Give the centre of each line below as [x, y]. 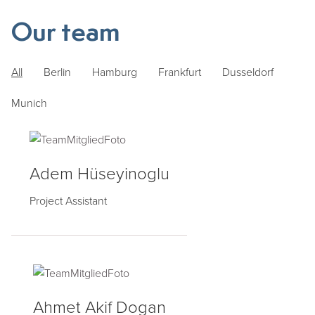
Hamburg [115, 72]
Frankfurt [180, 72]
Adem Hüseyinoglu [99, 174]
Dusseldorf [248, 72]
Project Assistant [68, 201]
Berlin [57, 72]
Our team [65, 34]
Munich [29, 103]
